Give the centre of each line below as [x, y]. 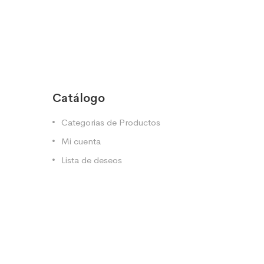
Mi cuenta [81, 141]
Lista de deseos [92, 160]
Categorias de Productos [111, 122]
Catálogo [79, 98]
